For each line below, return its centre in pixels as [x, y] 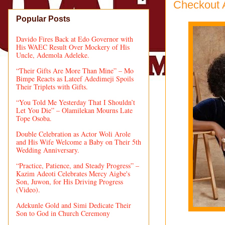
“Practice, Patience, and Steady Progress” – [78, 165]
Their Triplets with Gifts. [52, 86]
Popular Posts [43, 19]
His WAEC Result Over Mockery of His [73, 47]
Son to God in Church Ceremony [63, 213]
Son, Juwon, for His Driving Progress [70, 181]
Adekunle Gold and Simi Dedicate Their [74, 205]
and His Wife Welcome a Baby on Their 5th [79, 142]
